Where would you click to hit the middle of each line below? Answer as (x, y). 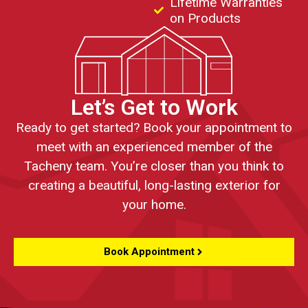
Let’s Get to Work (154, 108)
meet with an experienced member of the (154, 147)
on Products (205, 19)
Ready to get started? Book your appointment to (154, 128)
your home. (154, 205)
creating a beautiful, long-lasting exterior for (154, 186)
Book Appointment (149, 252)
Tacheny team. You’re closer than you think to (154, 166)
